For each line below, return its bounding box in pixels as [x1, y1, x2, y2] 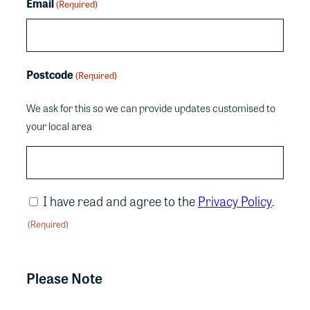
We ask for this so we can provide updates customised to [26, 100, 275, 116]
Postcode [26, 66, 73, 82]
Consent [26, 190, 68, 207]
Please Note [26, 266, 102, 288]
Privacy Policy [198, 191, 272, 210]
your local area [26, 118, 92, 134]
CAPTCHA [26, 244, 77, 261]
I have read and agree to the [43, 191, 198, 210]
